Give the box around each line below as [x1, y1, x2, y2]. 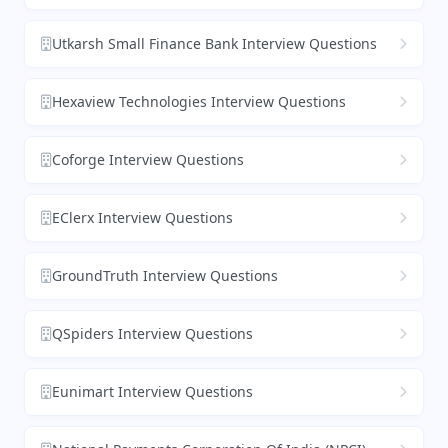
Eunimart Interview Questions [52, 382, 253, 402]
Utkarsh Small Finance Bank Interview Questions [52, 34, 377, 54]
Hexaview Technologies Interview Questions [52, 92, 346, 112]
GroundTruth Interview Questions [52, 266, 278, 286]
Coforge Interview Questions [52, 150, 244, 170]
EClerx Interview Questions [52, 208, 233, 228]
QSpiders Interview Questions [52, 324, 253, 344]
